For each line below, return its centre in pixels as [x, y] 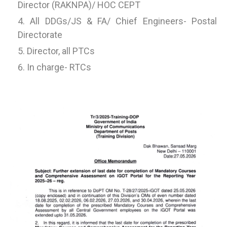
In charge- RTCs [59, 67]
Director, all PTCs [61, 51]
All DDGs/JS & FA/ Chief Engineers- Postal [124, 21]
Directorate [40, 35]
